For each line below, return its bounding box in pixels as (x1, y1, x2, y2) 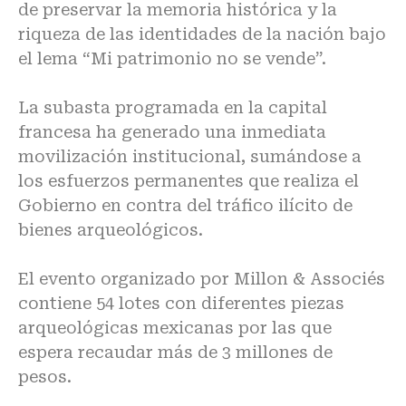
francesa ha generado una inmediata (18, 121, 326, 141)
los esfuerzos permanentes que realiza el (18, 170, 359, 190)
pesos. (18, 366, 72, 386)
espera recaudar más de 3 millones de (18, 342, 333, 362)
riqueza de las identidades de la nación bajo (18, 24, 386, 43)
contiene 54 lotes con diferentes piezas (18, 293, 344, 313)
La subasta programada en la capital (18, 97, 327, 117)
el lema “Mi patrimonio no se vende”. (18, 48, 326, 68)
